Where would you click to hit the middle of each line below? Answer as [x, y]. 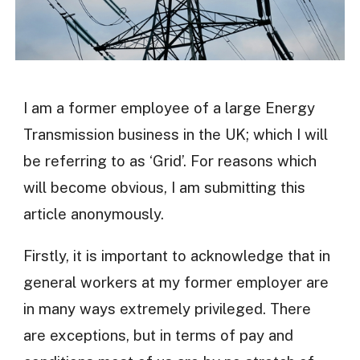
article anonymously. [93, 214]
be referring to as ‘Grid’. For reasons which [170, 161]
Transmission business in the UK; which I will [175, 135]
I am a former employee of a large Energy [169, 108]
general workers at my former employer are [176, 282]
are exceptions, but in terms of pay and [158, 335]
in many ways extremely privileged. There [167, 308]
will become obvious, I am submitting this [164, 188]
